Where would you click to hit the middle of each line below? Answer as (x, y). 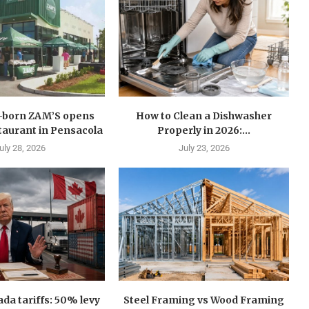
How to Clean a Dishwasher (204, 116)
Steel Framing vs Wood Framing (204, 300)
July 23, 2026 (204, 148)
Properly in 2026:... (204, 130)
